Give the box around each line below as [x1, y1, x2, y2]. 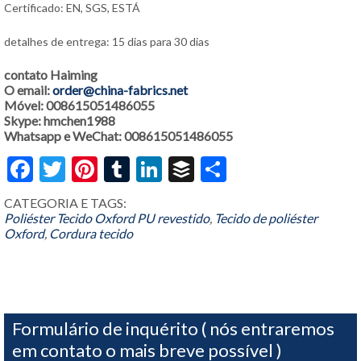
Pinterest [98, 153, 200, 185]
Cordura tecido [49, 226, 133, 241]
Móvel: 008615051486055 [4, 98, 155, 113]
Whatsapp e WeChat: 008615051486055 [4, 128, 233, 143]
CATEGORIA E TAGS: [4, 195, 127, 210]
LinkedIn [162, 153, 257, 185]
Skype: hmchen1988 [4, 113, 115, 128]
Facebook [33, 153, 139, 185]
